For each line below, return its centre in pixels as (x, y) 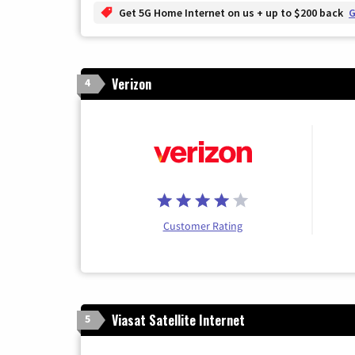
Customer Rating (202, 225)
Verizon (132, 84)
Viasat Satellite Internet (178, 320)
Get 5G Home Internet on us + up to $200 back (232, 12)
